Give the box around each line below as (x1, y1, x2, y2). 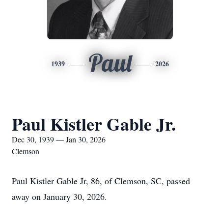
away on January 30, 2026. (12, 191, 107, 202)
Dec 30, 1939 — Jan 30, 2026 (12, 134, 106, 144)
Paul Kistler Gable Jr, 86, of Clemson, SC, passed (12, 175, 190, 187)
